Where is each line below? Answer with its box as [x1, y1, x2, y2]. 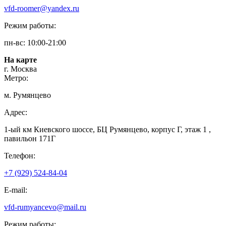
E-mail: [4, 185, 27, 194]
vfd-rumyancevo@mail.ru [4, 202, 86, 211]
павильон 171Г [4, 134, 55, 143]
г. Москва [4, 64, 37, 73]
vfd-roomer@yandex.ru [4, 4, 79, 13]
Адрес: [4, 107, 27, 117]
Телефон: [4, 151, 35, 160]
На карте [4, 55, 37, 64]
